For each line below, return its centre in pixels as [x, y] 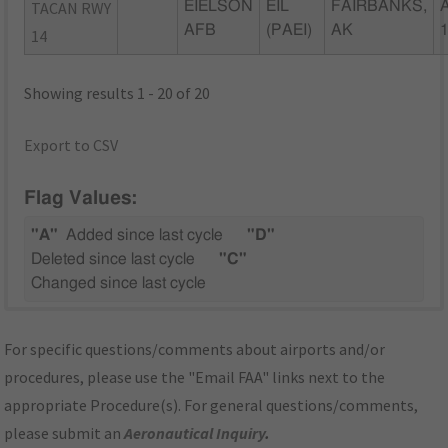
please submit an [64, 433]
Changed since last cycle [119, 283]
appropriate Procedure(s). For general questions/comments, [211, 405]
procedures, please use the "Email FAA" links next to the [195, 377]
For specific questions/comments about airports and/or [195, 349]
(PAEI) [289, 29]
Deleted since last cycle [113, 259]
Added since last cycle [145, 235]
